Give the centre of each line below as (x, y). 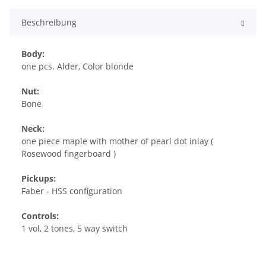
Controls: (40, 216)
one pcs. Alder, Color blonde (77, 66)
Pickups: (39, 179)
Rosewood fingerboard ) (69, 154)
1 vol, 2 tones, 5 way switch (75, 229)
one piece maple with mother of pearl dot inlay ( (117, 141)
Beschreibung (49, 23)
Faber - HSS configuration (72, 191)
